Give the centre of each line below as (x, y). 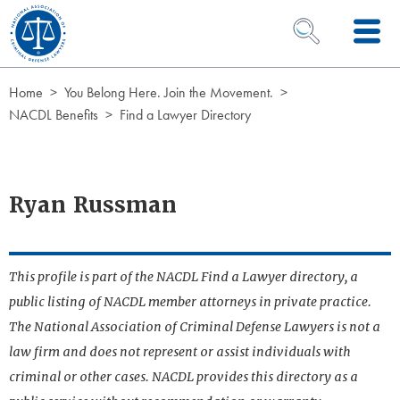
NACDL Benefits (54, 115)
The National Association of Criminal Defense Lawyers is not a (195, 327)
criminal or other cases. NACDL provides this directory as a (183, 377)
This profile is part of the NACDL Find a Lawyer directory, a (183, 277)
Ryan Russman (93, 205)
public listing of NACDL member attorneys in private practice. (190, 302)
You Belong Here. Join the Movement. (169, 92)
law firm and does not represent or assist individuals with (180, 352)
